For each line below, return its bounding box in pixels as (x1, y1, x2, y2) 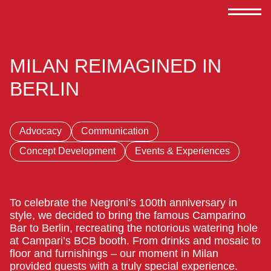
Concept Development (19, 146, 116, 156)
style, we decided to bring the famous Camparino (10, 209, 246, 221)
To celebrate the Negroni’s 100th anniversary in (10, 196, 237, 209)
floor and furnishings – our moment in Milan (10, 247, 218, 260)
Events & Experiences (135, 146, 230, 156)
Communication (81, 126, 149, 136)
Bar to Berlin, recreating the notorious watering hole (10, 221, 258, 234)
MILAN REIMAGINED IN (10, 55, 221, 77)
